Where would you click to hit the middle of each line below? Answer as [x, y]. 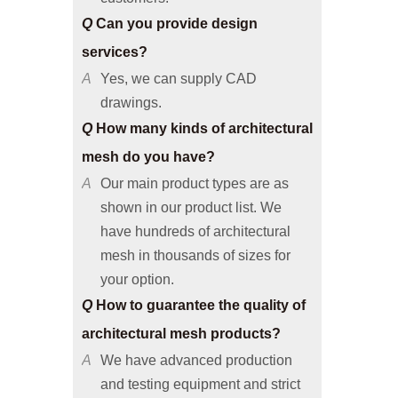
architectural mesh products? [181, 300]
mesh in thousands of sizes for [195, 222]
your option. [137, 246]
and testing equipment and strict [200, 351]
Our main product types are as [195, 150]
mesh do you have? [148, 123]
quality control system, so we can [204, 375]
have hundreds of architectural [195, 198]
